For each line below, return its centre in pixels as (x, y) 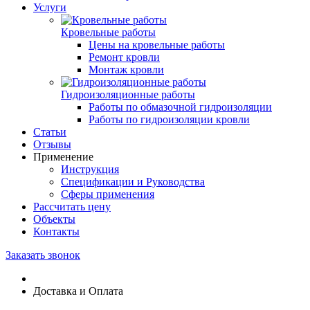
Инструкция (90, 169)
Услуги (50, 7)
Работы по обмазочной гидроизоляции (180, 107)
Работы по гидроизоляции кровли (169, 119)
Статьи (50, 132)
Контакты (56, 231)
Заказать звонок (43, 255)
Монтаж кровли (126, 70)
